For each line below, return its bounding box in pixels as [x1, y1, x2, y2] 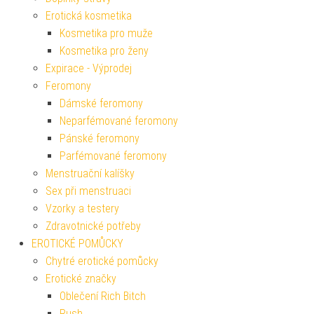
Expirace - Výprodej [46, 61, 132, 75]
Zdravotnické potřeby [46, 219, 141, 233]
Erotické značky [46, 271, 116, 285]
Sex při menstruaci [46, 184, 131, 198]
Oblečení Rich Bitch [60, 289, 146, 303]
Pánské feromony [60, 131, 139, 145]
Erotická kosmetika [46, 8, 132, 22]
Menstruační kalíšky [46, 166, 135, 180]
